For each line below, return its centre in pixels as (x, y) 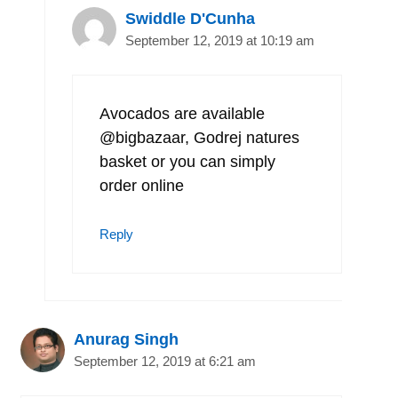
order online (142, 185)
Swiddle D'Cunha (190, 18)
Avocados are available (182, 113)
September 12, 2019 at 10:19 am (220, 40)
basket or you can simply (187, 161)
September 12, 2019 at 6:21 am (165, 361)
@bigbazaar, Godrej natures (199, 137)
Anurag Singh (126, 339)
